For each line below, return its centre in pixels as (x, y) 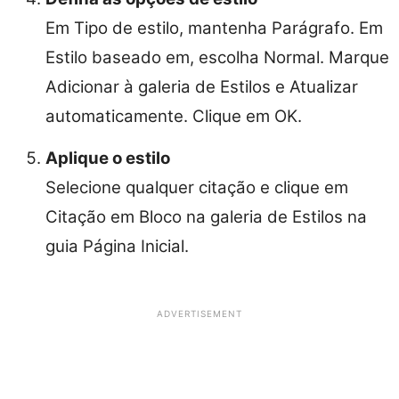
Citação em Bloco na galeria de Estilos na (206, 216)
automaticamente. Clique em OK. (174, 116)
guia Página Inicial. (117, 246)
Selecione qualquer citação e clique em (197, 187)
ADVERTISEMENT (199, 313)
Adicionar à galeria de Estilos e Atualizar (202, 86)
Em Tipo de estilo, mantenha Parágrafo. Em (214, 28)
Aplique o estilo (108, 158)
